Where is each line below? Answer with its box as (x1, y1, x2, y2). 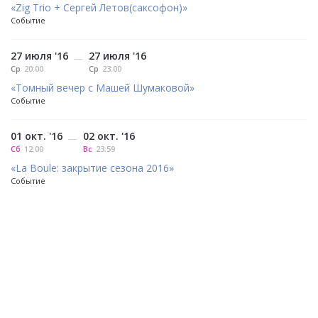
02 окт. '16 (83, 129, 135, 143)
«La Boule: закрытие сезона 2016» (11, 161, 174, 175)
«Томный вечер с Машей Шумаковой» (11, 81, 194, 95)
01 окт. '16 (11, 129, 62, 143)
